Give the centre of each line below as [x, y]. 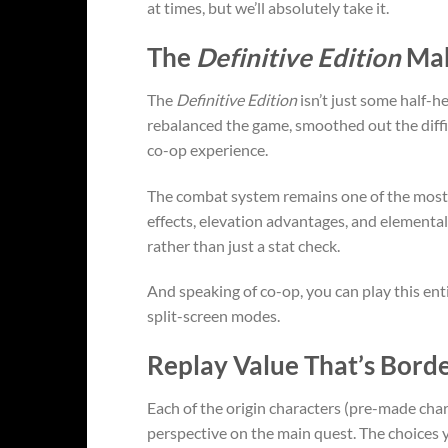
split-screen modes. [215, 316]
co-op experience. [209, 149]
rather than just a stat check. [243, 245]
